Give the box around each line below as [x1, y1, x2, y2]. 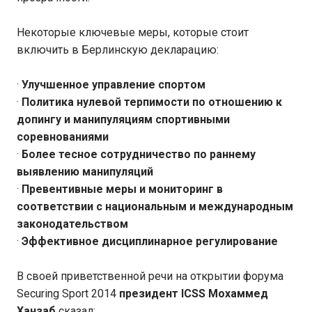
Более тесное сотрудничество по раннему [22, 148, 256, 161]
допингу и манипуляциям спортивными [17, 113, 230, 126]
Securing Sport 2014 [17, 287, 119, 300]
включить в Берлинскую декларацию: [17, 43, 219, 56]
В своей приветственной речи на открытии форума [17, 270, 283, 283]
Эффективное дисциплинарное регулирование [22, 235, 278, 248]
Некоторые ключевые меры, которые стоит [17, 26, 249, 39]
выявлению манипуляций [17, 165, 153, 178]
